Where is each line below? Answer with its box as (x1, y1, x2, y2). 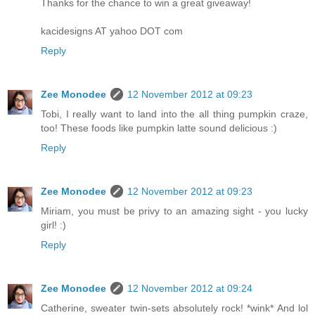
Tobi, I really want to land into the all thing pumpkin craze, (41, 108, 308, 120)
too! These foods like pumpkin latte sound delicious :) (41, 122, 277, 134)
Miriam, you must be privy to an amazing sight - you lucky (41, 205, 308, 217)
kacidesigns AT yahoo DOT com (41, 25, 183, 37)
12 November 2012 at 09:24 (127, 283, 252, 295)
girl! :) (41, 219, 66, 231)
